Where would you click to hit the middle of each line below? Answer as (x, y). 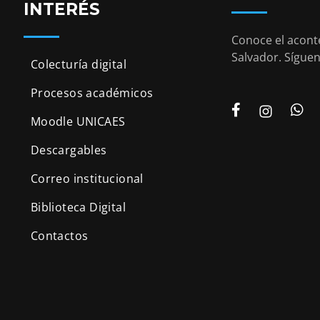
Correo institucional (87, 179)
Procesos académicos (92, 93)
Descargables (69, 150)
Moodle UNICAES (78, 122)
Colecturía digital (78, 65)
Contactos (59, 236)
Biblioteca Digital (78, 207)
